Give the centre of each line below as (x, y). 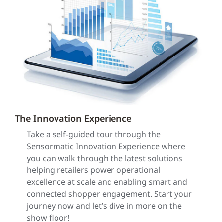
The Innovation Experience (73, 119)
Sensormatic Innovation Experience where (106, 146)
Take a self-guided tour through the (94, 135)
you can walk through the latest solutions (105, 158)
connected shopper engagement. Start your (109, 194)
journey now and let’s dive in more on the (104, 206)
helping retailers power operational (93, 170)
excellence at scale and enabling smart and (107, 182)
